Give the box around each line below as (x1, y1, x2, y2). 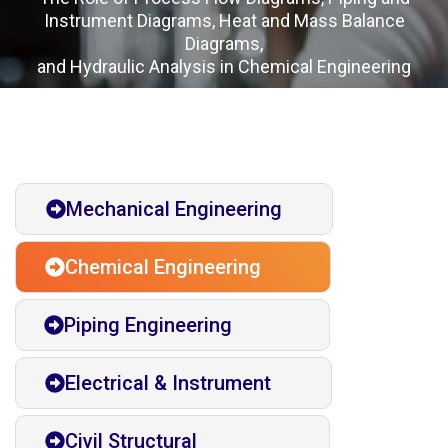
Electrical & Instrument (65, 371, 271, 396)
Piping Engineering (64, 313, 232, 338)
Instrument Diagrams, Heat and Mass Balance (43, 10, 405, 32)
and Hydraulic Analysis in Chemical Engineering (37, 56, 411, 78)
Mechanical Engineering (66, 197, 282, 222)
